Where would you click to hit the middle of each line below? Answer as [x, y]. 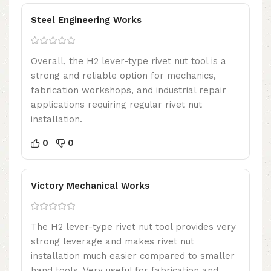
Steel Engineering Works [86, 20]
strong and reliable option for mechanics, [123, 75]
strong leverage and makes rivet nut [113, 241]
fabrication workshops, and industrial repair [129, 90]
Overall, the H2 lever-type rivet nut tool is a [129, 61]
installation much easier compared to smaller [133, 256]
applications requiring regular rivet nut [116, 104]
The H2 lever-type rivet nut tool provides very [133, 227]
